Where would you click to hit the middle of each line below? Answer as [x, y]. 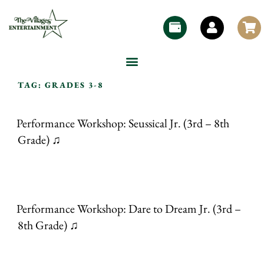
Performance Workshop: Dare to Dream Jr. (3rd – [129, 208]
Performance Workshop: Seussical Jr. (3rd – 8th [123, 123]
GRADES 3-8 [74, 85]
